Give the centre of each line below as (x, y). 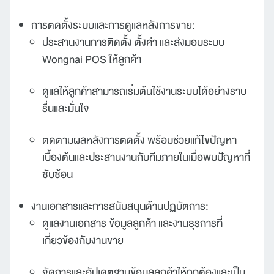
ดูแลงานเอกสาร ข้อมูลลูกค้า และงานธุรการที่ (132, 223)
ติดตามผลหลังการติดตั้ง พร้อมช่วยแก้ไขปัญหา (139, 140)
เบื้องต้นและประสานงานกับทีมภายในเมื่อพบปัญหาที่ (146, 157)
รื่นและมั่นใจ (66, 108)
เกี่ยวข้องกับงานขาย (83, 240)
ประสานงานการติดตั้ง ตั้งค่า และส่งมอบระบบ (133, 42)
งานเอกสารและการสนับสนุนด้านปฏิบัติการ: (120, 206)
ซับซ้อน (57, 174)
